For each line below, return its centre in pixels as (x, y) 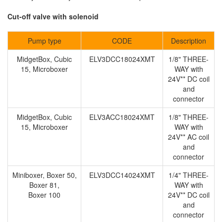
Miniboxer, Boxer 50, (44, 175)
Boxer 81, (44, 185)
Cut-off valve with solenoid (53, 16)
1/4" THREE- (189, 175)
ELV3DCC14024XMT (122, 175)
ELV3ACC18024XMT (122, 117)
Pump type (44, 41)
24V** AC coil (189, 137)
